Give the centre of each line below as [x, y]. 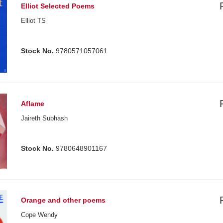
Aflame [33, 103]
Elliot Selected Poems [58, 6]
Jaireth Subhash [45, 118]
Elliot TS [34, 20]
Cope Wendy [40, 215]
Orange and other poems [63, 200]
